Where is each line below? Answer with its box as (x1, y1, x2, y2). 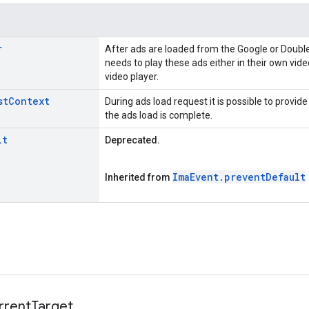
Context (8, 94, 50, 108)
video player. (105, 70, 159, 82)
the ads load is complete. (105, 109, 212, 121)
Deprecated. (105, 134, 162, 146)
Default (266, 170, 306, 183)
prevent (224, 170, 266, 183)
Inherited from (105, 171, 172, 183)
